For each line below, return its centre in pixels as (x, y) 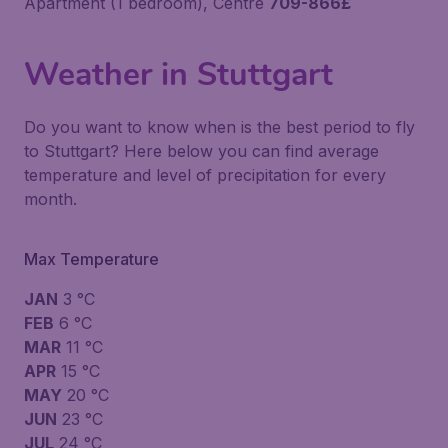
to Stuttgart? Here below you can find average (201, 151)
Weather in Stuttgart (178, 75)
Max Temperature (91, 259)
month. (50, 199)
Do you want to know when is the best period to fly (219, 127)
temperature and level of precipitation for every (205, 175)
